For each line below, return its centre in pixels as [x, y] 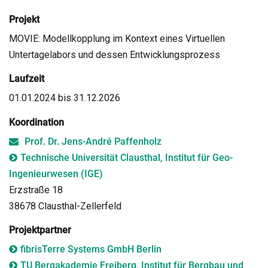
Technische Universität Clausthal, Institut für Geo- [127, 157]
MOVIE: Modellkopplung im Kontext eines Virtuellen [117, 38]
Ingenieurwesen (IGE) [56, 173]
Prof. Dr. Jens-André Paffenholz [93, 141]
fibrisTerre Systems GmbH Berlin [91, 249]
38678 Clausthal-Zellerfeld [65, 206]
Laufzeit [27, 79]
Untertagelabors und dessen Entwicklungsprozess [115, 54]
